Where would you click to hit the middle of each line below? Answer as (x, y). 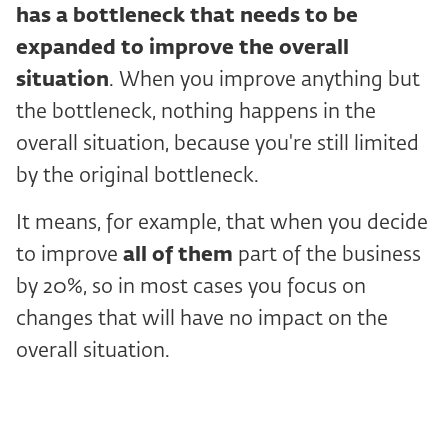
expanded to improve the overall (182, 48)
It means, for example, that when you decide (222, 223)
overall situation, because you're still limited (217, 144)
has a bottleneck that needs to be (187, 16)
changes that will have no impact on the (202, 319)
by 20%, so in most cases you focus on (191, 287)
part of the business (327, 255)
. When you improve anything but (264, 80)
